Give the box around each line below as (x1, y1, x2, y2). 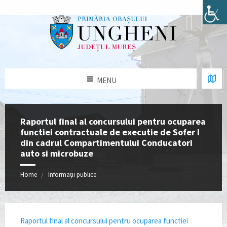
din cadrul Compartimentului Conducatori (20, 137, 193, 149)
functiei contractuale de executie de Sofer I (20, 126, 200, 138)
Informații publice (48, 170, 96, 179)
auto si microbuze (20, 147, 93, 160)
